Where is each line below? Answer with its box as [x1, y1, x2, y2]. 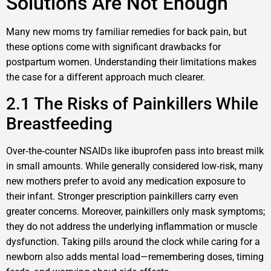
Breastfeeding [6, 113, 113, 134]
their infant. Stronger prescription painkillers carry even [6, 190, 238, 202]
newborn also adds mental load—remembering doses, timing [6, 250, 264, 263]
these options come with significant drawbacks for [6, 41, 221, 53]
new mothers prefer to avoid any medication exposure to [6, 175, 246, 187]
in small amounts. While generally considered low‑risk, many [6, 160, 263, 172]
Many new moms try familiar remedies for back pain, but [6, 26, 247, 38]
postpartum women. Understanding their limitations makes [6, 56, 256, 68]
